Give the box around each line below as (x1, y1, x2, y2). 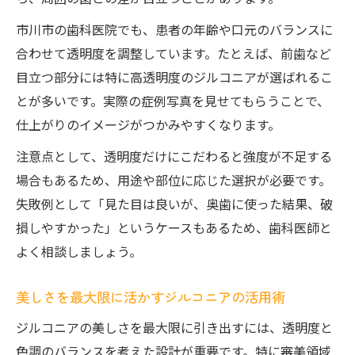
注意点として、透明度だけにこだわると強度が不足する (16, 147, 332, 166)
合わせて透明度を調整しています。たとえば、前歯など (16, 44, 331, 63)
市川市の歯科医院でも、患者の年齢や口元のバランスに (16, 20, 333, 39)
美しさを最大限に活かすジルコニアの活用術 (16, 287, 285, 307)
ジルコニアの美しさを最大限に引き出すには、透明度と (16, 318, 333, 337)
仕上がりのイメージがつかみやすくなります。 (16, 115, 281, 134)
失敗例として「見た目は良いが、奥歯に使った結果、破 (16, 194, 333, 213)
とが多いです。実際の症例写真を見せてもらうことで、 (16, 91, 330, 110)
